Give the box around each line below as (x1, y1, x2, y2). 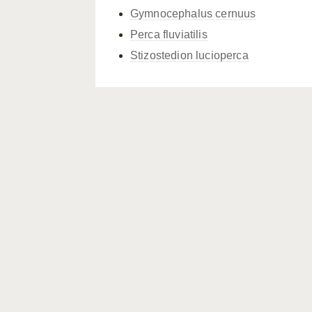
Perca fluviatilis (130, 29, 208, 40)
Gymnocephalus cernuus (130, 8, 256, 19)
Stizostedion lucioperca (130, 49, 249, 61)
